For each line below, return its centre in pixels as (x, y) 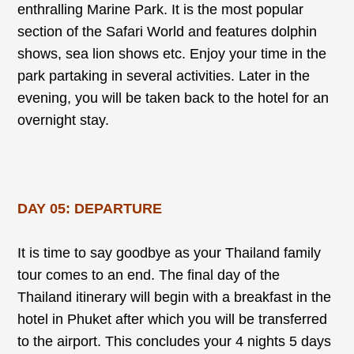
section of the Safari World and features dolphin (168, 31)
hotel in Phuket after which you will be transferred (173, 319)
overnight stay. (64, 120)
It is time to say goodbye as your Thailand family (169, 252)
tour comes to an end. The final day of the (149, 275)
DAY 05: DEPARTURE (92, 208)
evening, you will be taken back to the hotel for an (173, 98)
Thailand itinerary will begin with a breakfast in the (175, 297)
